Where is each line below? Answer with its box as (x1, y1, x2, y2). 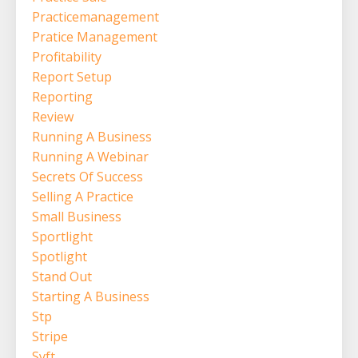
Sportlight (32, 227, 93, 245)
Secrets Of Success (32, 167, 143, 185)
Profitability (32, 47, 101, 66)
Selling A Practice (32, 187, 133, 205)
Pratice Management (32, 27, 157, 46)
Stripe (32, 327, 68, 345)
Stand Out (32, 267, 92, 285)
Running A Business (32, 127, 152, 145)
